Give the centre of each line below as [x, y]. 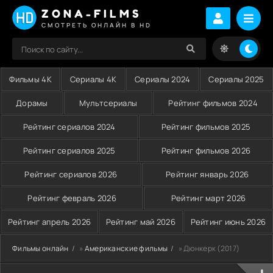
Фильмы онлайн [41, 248]
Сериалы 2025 [236, 79]
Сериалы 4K [93, 79]
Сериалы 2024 [163, 79]
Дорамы [32, 103]
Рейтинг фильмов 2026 [206, 151]
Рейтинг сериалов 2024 [69, 127]
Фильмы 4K [30, 79]
